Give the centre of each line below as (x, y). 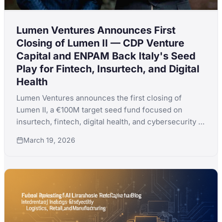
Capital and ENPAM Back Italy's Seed (106, 56)
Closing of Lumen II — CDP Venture (100, 43)
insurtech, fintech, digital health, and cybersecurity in (111, 122)
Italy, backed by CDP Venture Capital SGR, (90, 134)
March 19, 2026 (49, 140)
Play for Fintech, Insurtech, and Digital (108, 69)
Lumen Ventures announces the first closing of (99, 98)
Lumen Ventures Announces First (96, 30)
